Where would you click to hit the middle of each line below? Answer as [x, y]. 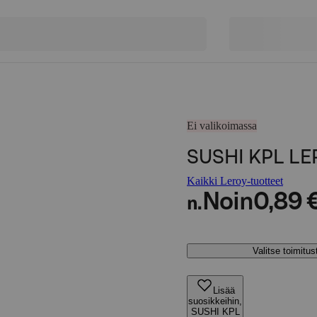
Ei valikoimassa [222, 126]
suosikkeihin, [215, 301]
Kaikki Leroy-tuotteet [235, 181]
